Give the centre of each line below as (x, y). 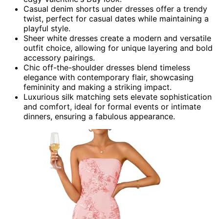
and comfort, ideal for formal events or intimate (112, 106)
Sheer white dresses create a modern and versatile (117, 38)
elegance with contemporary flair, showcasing (109, 77)
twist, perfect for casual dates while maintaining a (116, 18)
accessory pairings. (59, 57)
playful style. (47, 28)
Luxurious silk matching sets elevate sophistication (118, 97)
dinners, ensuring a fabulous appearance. (99, 116)
